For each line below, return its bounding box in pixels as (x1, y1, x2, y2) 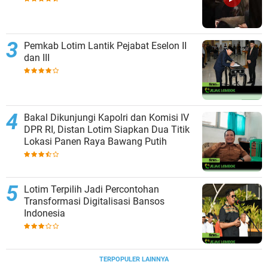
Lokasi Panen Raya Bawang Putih (24, 135, 167, 147)
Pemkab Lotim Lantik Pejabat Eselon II (24, 39, 187, 51)
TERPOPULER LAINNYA (99, 255, 169, 263)
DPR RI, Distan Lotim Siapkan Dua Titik (24, 123, 190, 135)
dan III (24, 51, 50, 63)
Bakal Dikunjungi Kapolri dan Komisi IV (24, 111, 189, 123)
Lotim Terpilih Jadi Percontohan (24, 183, 159, 195)
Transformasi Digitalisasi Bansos (24, 195, 165, 207)
